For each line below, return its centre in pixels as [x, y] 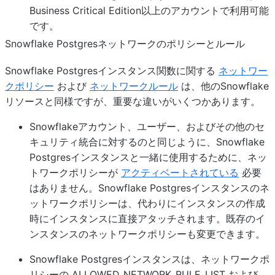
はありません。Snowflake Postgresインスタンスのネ [149, 188]
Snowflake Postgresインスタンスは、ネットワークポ [149, 259]
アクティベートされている [180, 172]
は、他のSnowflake [223, 86]
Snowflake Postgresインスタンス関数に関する [112, 71]
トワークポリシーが [75, 172]
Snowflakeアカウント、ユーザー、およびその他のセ [147, 126]
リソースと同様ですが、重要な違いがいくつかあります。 [133, 101]
